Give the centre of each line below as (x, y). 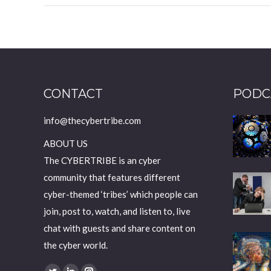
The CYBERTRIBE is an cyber (102, 160)
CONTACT (73, 93)
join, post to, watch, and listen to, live (117, 211)
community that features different (112, 177)
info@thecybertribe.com (92, 120)
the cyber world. (76, 245)
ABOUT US (66, 143)
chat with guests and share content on (119, 228)
